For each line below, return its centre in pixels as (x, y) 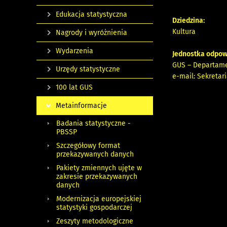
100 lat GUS (74, 88)
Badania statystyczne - (93, 124)
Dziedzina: (189, 20)
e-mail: (185, 76)
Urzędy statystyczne (88, 69)
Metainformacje (81, 106)
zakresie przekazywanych (97, 177)
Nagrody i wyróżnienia (91, 33)
